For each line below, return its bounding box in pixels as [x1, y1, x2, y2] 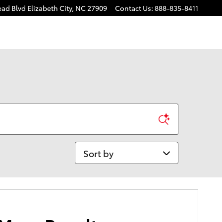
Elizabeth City [27, 3, 72, 13]
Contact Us [115, 3, 151, 13]
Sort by [74, 142, 105, 154]
